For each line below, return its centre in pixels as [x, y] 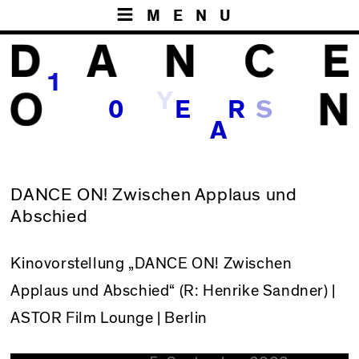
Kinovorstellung [70, 263]
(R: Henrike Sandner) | [256, 290]
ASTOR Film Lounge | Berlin [109, 318]
